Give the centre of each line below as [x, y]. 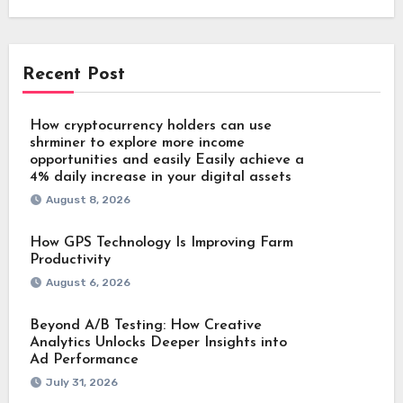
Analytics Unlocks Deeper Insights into [158, 342]
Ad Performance [84, 359]
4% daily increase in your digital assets [160, 177]
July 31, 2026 [81, 382]
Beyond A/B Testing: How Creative [145, 325]
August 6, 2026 [88, 282]
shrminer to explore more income [137, 143]
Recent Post [73, 74]
